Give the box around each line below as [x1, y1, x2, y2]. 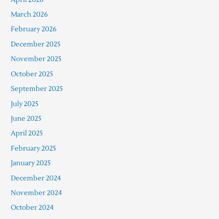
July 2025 [10, 99, 39, 108]
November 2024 [10, 188, 62, 197]
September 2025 [10, 85, 63, 93]
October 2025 [10, 69, 53, 78]
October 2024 [10, 203, 54, 212]
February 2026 [10, 25, 57, 34]
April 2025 [10, 129, 43, 138]
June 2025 [10, 114, 42, 123]
